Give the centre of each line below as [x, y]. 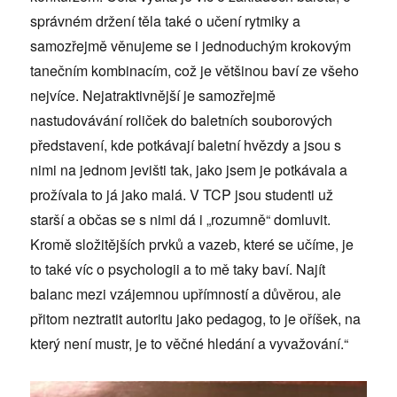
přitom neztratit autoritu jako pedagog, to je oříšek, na [196, 319]
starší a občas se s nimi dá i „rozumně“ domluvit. [181, 220]
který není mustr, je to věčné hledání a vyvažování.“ [190, 344]
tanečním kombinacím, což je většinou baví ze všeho [195, 71]
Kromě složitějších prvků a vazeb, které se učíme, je [192, 245]
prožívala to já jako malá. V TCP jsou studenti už [182, 195]
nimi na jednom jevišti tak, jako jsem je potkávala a [189, 170]
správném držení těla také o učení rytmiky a [166, 21]
